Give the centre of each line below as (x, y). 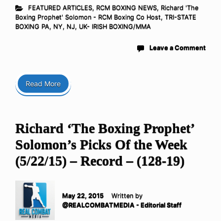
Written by (127, 196)
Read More (43, 84)
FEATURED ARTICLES (60, 8)
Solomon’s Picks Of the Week (101, 144)
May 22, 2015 (83, 196)
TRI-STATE (181, 17)
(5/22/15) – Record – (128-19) (100, 161)
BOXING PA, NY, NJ (45, 26)
